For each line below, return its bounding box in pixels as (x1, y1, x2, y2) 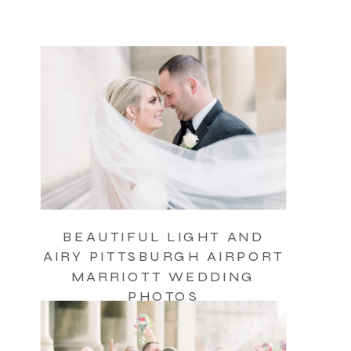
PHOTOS (127, 287, 200, 306)
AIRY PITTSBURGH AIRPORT (42, 248, 284, 266)
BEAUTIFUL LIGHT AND (63, 228, 264, 246)
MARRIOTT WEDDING (71, 267, 255, 285)
